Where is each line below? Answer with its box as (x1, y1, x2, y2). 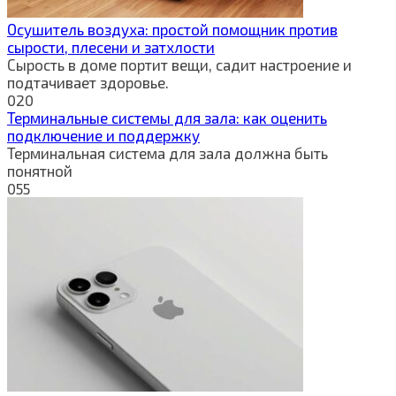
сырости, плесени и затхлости (7, 37, 215, 56)
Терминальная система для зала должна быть (7, 143, 328, 162)
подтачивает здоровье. (7, 72, 169, 91)
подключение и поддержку (7, 126, 200, 144)
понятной (7, 161, 72, 179)
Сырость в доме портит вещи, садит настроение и (7, 55, 352, 73)
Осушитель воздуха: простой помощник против (7, 19, 338, 38)
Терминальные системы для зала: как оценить (7, 108, 327, 126)
